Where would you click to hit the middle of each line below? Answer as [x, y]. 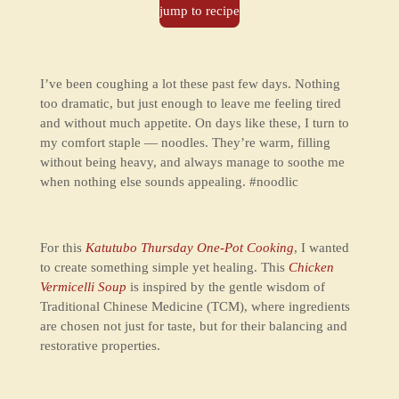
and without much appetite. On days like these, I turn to [194, 123]
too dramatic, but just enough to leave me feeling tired [190, 104]
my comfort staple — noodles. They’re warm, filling [185, 143]
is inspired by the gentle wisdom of [225, 287]
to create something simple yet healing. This [164, 268]
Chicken [311, 268]
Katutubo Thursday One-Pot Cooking [189, 248]
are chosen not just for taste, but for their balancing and [193, 326]
